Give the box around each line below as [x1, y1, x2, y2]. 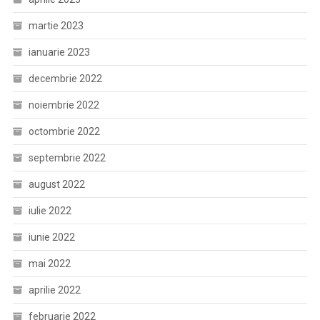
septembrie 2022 [28, 152, 106, 164]
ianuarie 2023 [28, 46, 90, 59]
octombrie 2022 [28, 126, 100, 138]
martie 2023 [28, 20, 84, 32]
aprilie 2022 [28, 284, 81, 296]
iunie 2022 [28, 231, 75, 244]
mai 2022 [28, 258, 71, 270]
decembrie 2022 [28, 73, 102, 85]
